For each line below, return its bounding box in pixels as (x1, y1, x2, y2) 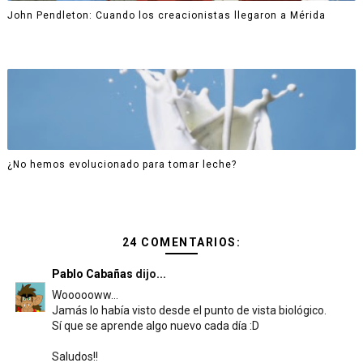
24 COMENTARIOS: (122, 236, 241, 249)
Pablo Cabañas (51, 267, 133, 280)
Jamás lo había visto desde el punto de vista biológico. (51, 304, 327, 317)
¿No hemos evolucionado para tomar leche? (6, 158, 237, 170)
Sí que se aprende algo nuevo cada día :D (51, 319, 259, 332)
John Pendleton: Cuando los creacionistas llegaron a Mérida (6, 9, 326, 21)
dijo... (132, 267, 166, 280)
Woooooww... (51, 288, 118, 301)
